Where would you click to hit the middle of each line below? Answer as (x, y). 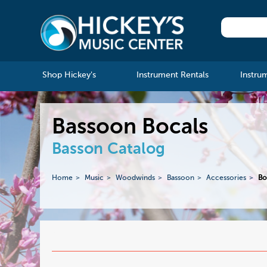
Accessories (226, 178)
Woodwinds (136, 178)
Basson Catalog (109, 150)
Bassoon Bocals (130, 128)
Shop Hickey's (69, 75)
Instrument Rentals (172, 75)
